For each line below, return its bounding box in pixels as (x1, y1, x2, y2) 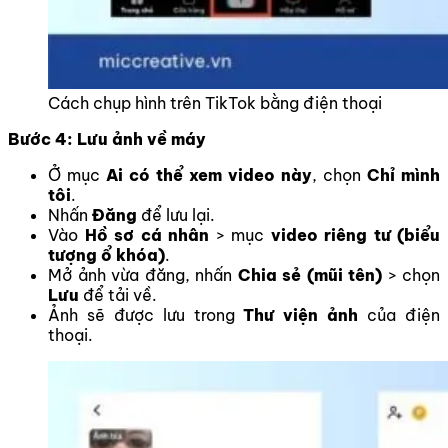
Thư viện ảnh (243, 305, 359, 326)
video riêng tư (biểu (270, 225, 440, 246)
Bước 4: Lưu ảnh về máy (8, 129, 206, 150)
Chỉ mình (367, 165, 440, 186)
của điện (358, 305, 441, 326)
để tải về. (79, 285, 157, 306)
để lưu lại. (137, 205, 215, 226)
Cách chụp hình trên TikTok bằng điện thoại (48, 93, 382, 114)
